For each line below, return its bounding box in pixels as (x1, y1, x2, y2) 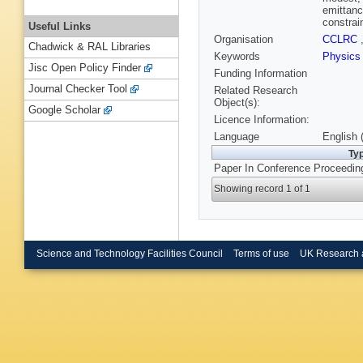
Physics (322, 50, 361, 63)
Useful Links (28, 19, 91, 32)
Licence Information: (214, 113, 310, 126)
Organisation (214, 33, 273, 46)
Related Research (214, 84, 297, 97)
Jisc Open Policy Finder (28, 62, 141, 75)
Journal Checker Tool (28, 83, 127, 96)
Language (214, 130, 259, 143)
